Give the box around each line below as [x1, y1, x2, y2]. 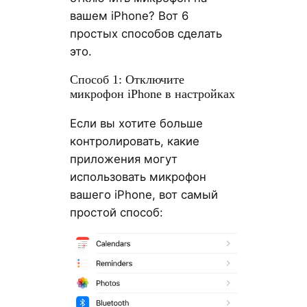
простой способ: [69, 205, 163, 219]
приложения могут [69, 151, 177, 166]
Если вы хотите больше [69, 116, 203, 130]
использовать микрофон [69, 169, 206, 184]
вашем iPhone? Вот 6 [69, 9, 188, 23]
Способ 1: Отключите [69, 73, 184, 87]
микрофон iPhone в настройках [69, 87, 235, 101]
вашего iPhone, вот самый [69, 187, 218, 201]
